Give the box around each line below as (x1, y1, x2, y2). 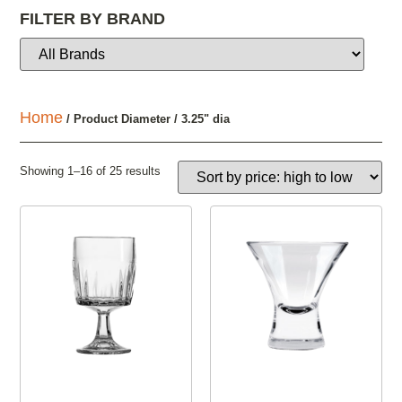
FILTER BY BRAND (20, 10, 166, 29)
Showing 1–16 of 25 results (20, 164, 162, 179)
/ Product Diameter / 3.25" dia (63, 112, 231, 127)
